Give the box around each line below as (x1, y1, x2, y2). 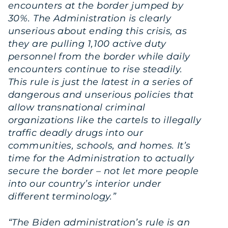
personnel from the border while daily (8, 51, 190, 63)
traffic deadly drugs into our (8, 127, 144, 139)
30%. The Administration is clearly (8, 13, 172, 24)
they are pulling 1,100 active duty (8, 38, 166, 50)
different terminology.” (8, 191, 117, 203)
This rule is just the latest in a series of (8, 76, 192, 88)
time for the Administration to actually (8, 153, 194, 164)
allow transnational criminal (8, 102, 146, 113)
